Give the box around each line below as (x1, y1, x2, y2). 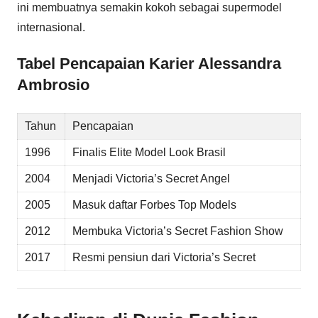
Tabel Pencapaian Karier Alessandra (17, 55, 281, 73)
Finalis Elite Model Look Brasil (72, 146, 226, 159)
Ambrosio (17, 76, 89, 94)
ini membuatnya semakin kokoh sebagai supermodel (17, 1, 282, 14)
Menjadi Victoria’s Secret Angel (72, 172, 230, 185)
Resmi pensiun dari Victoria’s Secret (72, 251, 256, 264)
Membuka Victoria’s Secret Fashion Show (72, 225, 283, 238)
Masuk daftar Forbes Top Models (72, 199, 236, 212)
